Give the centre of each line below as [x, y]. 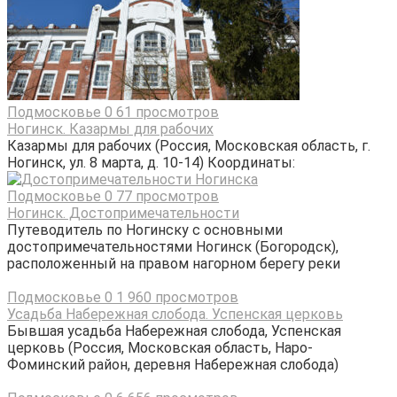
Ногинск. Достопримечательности [123, 214]
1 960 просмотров [175, 298]
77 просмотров [166, 197]
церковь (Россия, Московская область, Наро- [160, 348]
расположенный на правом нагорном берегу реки [174, 264]
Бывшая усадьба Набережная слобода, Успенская [174, 331]
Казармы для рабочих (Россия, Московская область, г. [189, 146]
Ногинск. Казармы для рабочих [110, 129]
